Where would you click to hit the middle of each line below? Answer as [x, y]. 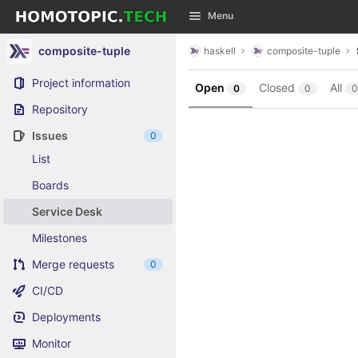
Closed [277, 88]
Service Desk [67, 211]
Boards [50, 185]
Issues [50, 135]
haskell [220, 50]
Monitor [52, 343]
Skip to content [52, 24]
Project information [81, 83]
